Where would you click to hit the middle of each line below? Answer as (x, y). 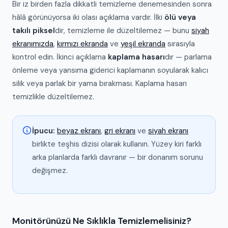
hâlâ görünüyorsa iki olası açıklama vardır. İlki (88, 17)
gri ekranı (120, 131)
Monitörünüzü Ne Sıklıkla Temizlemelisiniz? (102, 221)
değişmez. (50, 170)
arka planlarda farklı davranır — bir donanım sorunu (118, 157)
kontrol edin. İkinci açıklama (60, 57)
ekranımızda (33, 44)
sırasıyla (180, 44)
